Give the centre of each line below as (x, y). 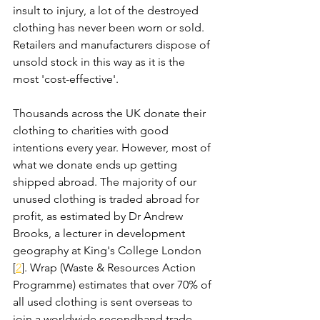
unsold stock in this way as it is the (100, 62)
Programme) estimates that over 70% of (114, 285)
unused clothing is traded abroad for (107, 199)
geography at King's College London (109, 250)
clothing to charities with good (92, 130)
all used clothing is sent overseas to (104, 302)
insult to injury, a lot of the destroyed (107, 10)
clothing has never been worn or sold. (110, 27)
